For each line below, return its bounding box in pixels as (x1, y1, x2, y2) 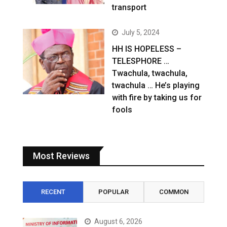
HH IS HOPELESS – (112, 44, 182, 54)
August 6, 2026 (94, 217, 143, 225)
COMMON (159, 187, 189, 196)
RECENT (41, 187, 65, 196)
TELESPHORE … (112, 56, 170, 66)
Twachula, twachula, (112, 68, 188, 78)
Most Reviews (33, 150, 90, 161)
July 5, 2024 (122, 28, 160, 36)
